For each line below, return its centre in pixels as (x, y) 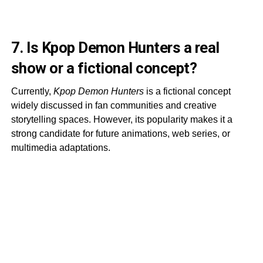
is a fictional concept (187, 91)
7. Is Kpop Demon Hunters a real (115, 47)
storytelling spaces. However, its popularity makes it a (122, 119)
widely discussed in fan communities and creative (114, 105)
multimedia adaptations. (60, 147)
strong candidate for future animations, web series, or (120, 133)
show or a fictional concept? (104, 68)
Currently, (32, 91)
